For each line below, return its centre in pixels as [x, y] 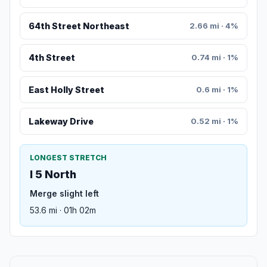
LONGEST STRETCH [68, 158]
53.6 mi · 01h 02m [63, 210]
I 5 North [53, 175]
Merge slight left [64, 194]
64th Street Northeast [79, 26]
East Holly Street [66, 89]
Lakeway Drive [61, 122]
